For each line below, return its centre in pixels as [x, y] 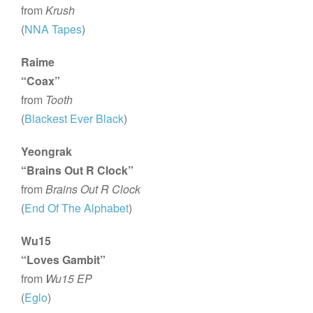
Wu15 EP [69, 278]
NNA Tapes [53, 29]
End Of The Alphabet [77, 208]
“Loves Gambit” [64, 259]
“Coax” [41, 80]
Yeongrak [47, 151]
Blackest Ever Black [74, 118]
